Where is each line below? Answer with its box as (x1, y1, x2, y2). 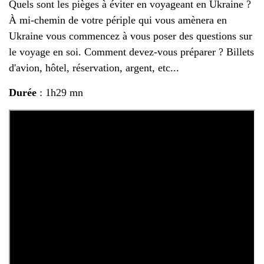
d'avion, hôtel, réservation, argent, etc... (9, 62, 179, 74)
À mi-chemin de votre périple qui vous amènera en (9, 14, 227, 26)
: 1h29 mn (37, 87, 83, 98)
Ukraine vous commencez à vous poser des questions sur (9, 30, 252, 42)
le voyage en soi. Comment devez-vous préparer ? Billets (9, 46, 254, 58)
